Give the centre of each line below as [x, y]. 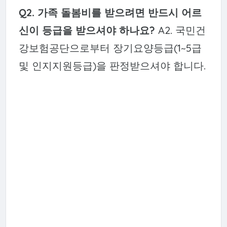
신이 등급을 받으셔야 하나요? [87, 30]
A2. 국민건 [180, 30]
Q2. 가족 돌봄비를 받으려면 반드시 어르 [110, 13]
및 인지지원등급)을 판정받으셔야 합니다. [112, 66]
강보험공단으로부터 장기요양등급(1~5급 [110, 48]
